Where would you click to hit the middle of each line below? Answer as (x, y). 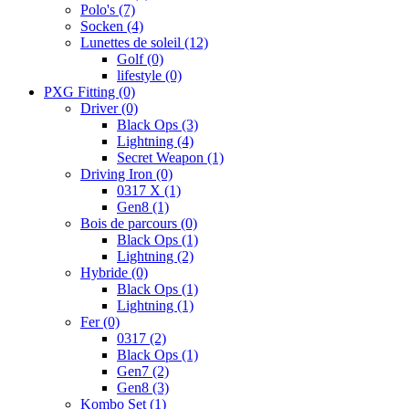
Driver (101, 109)
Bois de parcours (131, 224)
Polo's (100, 10)
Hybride (106, 273)
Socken (104, 26)
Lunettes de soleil (132, 43)
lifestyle (141, 76)
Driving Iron (118, 174)
